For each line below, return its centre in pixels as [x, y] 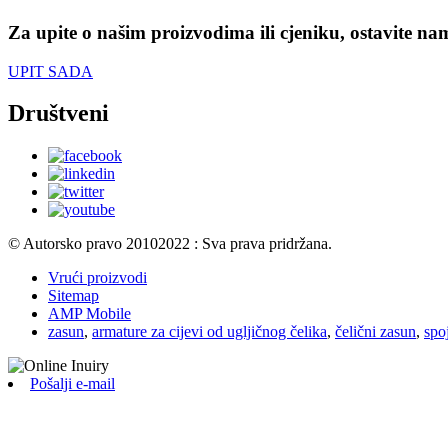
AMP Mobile [89, 314]
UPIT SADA [50, 71]
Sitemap [73, 296]
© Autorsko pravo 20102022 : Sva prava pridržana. [170, 244]
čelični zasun [375, 332]
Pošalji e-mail [72, 384]
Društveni [58, 113]
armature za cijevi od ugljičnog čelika [209, 332]
